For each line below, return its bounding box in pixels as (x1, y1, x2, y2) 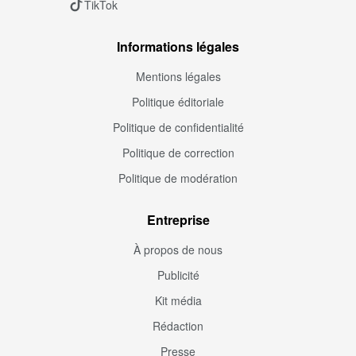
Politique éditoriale (132, 93, 224, 110)
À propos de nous (133, 241, 222, 257)
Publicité (157, 266, 199, 283)
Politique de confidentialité (112, 118, 244, 135)
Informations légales (117, 37, 239, 56)
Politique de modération (118, 169, 238, 186)
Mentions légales (135, 68, 221, 84)
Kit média (154, 292, 202, 308)
